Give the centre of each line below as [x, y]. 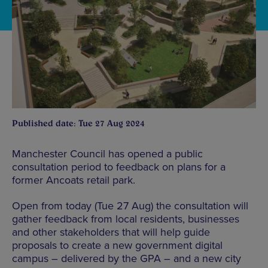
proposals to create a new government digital [117, 245]
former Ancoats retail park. [74, 180]
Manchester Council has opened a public [107, 153]
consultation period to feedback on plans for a [119, 167]
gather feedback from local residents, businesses [126, 219]
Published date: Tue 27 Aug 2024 [78, 123]
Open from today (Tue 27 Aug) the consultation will [130, 205]
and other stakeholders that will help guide [111, 232]
